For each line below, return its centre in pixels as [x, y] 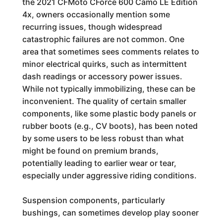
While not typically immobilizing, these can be [109, 89]
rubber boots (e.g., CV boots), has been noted [110, 126]
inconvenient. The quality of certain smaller [104, 101]
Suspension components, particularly [93, 200]
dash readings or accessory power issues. [102, 76]
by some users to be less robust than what [103, 138]
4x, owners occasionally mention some [96, 14]
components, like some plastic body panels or [109, 113]
